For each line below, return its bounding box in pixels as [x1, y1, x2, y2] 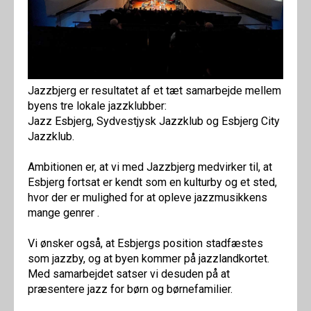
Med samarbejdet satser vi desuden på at [28, 267, 230, 280]
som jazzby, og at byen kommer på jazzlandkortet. [28, 252, 269, 265]
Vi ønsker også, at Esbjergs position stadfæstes [28, 237, 263, 250]
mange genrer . [28, 206, 99, 219]
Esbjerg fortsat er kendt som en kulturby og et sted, [28, 176, 277, 189]
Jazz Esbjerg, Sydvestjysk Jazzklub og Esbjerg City [28, 115, 280, 128]
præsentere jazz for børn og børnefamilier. [28, 283, 233, 296]
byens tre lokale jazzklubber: [28, 99, 167, 112]
